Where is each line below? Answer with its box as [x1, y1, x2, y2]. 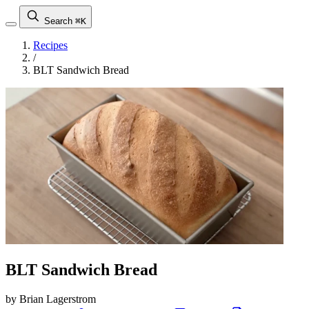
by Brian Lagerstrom [6, 292, 96, 305]
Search [44, 16, 72, 26]
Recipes [33, 39, 68, 51]
